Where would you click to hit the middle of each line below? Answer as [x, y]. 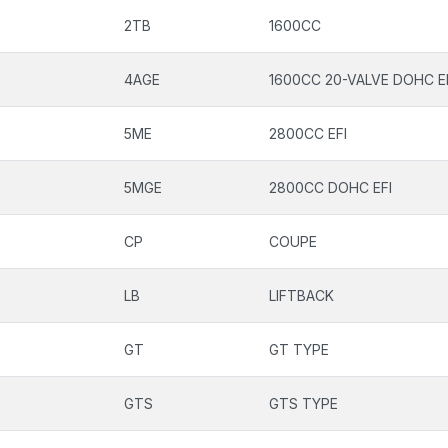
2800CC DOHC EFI [330, 187]
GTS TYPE [303, 403]
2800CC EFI [308, 133]
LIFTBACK [301, 295]
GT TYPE [299, 349]
